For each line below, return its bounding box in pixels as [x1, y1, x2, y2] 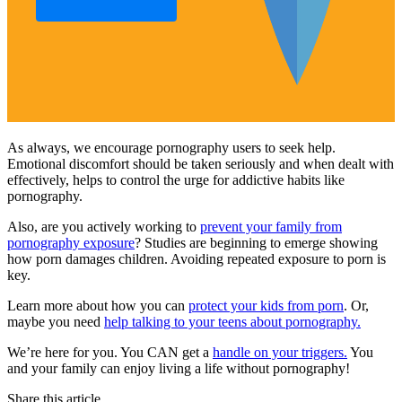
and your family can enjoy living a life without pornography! [7, 361, 350, 377]
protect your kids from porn [188, 298, 344, 314]
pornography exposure [7, 235, 135, 251]
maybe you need [7, 314, 104, 330]
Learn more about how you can [7, 298, 188, 314]
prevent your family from [200, 219, 342, 235]
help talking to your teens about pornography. [104, 314, 361, 330]
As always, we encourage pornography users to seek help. [7, 140, 336, 156]
